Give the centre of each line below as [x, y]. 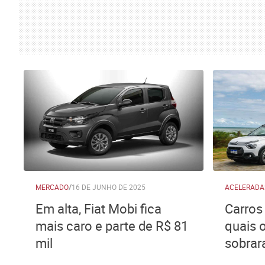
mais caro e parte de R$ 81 [112, 226]
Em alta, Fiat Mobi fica [98, 209]
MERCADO [52, 187]
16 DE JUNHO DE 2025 [109, 187]
